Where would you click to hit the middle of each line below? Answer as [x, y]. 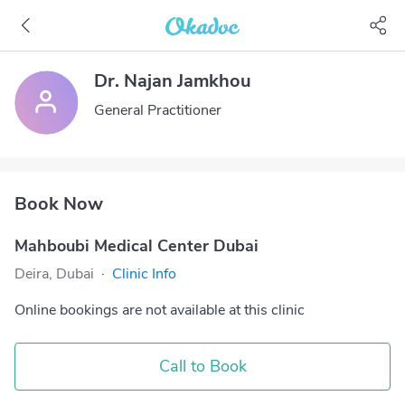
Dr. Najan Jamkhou [173, 81]
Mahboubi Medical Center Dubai [137, 246]
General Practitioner [158, 110]
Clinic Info [144, 274]
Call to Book [202, 366]
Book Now [59, 204]
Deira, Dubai [54, 274]
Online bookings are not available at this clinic [160, 310]
